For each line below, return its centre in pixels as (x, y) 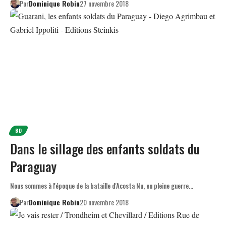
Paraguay (33, 166)
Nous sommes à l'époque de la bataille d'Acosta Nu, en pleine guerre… (102, 186)
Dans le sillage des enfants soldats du (105, 149)
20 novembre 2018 (104, 202)
